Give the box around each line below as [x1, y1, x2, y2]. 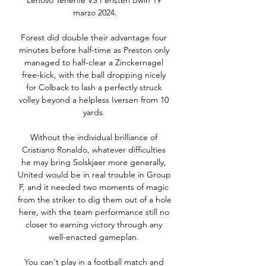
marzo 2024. [73, 7, 117, 18]
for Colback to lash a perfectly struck [26, 82, 162, 93]
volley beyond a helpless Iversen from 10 [19, 94, 169, 106]
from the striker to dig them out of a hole [18, 194, 172, 205]
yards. [83, 107, 107, 118]
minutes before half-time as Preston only [18, 45, 169, 56]
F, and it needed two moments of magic [19, 182, 169, 193]
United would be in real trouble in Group [18, 169, 171, 180]
